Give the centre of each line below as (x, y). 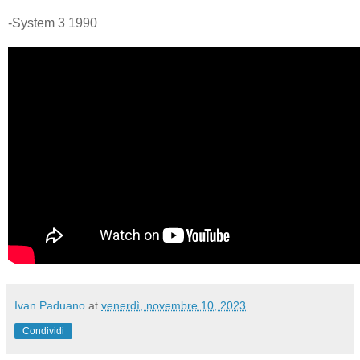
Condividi (43, 331)
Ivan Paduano (50, 305)
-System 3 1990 (53, 22)
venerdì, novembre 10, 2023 (174, 305)
